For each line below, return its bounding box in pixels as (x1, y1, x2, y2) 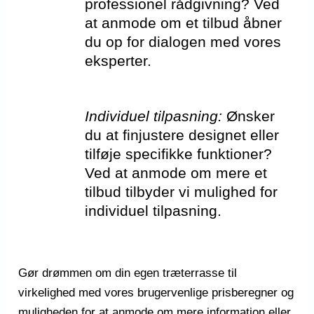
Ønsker (222, 108, 275, 125)
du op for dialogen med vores (85, 34, 282, 50)
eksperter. (85, 53, 152, 69)
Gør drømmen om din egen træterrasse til (18, 266, 238, 280)
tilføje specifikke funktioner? (85, 146, 273, 163)
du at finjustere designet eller (85, 127, 280, 144)
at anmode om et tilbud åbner (85, 15, 282, 32)
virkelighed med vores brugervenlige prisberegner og (18, 286, 294, 300)
